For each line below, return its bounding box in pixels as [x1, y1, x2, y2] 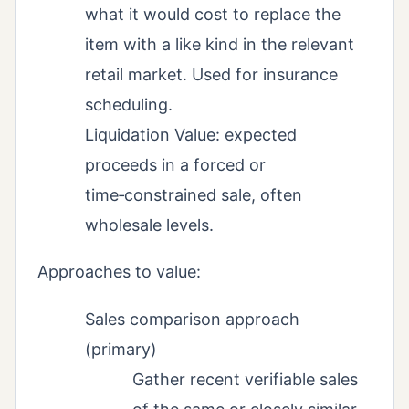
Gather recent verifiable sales [132, 370, 358, 390]
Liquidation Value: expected [85, 125, 297, 145]
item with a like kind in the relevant [85, 35, 354, 55]
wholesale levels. [85, 215, 214, 236]
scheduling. [85, 95, 173, 115]
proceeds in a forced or [85, 155, 266, 175]
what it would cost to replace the [85, 5, 341, 25]
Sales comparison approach [85, 309, 299, 330]
